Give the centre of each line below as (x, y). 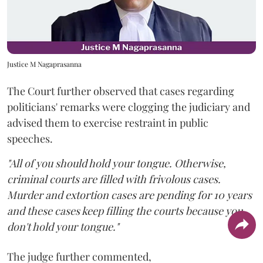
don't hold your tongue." (63, 227)
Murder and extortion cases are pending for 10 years (129, 195)
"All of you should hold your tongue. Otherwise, (117, 163)
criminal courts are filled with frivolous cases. (114, 179)
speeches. (30, 139)
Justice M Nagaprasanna (44, 64)
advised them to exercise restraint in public (108, 123)
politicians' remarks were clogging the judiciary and (129, 107)
